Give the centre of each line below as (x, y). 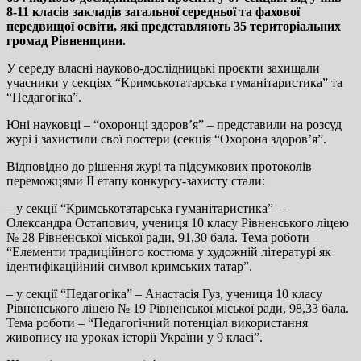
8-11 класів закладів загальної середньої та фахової (153, 11)
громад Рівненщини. (66, 40)
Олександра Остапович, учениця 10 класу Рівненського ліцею (178, 222)
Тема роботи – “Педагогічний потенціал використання (157, 322)
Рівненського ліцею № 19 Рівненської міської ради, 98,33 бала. (178, 308)
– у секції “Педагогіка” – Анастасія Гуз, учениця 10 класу (164, 293)
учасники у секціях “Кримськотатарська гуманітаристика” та (174, 82)
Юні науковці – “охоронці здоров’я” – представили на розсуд (174, 124)
